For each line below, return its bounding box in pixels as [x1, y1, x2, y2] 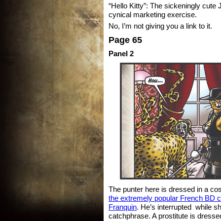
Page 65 [109, 34, 142, 45]
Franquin [109, 203, 137, 211]
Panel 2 [109, 49, 134, 58]
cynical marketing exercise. [109, 10, 197, 19]
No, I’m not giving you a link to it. [109, 22, 212, 30]
